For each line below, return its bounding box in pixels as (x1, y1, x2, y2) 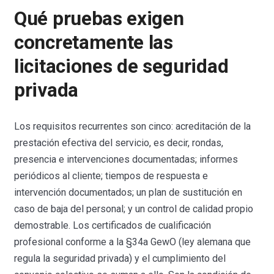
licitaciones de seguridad (14, 54, 229, 78)
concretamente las (14, 31, 173, 54)
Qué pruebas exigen (14, 7, 184, 30)
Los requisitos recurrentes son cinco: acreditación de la (14, 120, 251, 132)
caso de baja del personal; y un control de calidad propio (14, 202, 254, 215)
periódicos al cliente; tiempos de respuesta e (14, 169, 209, 182)
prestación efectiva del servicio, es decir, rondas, (14, 136, 224, 149)
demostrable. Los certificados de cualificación (14, 219, 212, 231)
